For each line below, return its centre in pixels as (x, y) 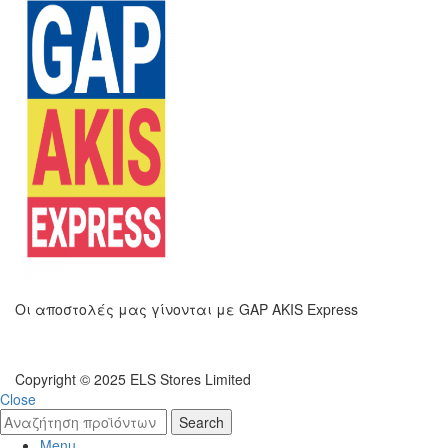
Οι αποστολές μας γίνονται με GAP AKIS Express (186, 309)
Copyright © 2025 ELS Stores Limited (133, 379)
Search (201, 422)
